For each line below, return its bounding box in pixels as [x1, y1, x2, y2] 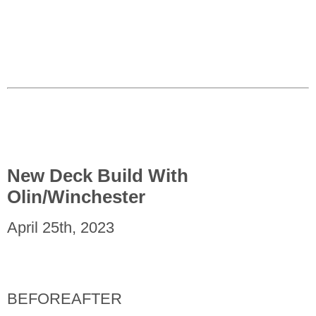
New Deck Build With [7, 165, 188, 186]
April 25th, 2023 [7, 218, 114, 236]
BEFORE [7, 290, 71, 308]
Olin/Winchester [7, 186, 145, 207]
